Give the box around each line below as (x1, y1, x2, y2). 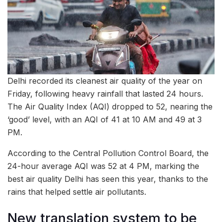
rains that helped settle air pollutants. (7, 186, 146, 197)
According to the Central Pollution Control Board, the (7, 148, 209, 158)
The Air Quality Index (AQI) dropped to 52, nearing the (7, 101, 213, 111)
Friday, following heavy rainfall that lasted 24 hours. (7, 88, 203, 99)
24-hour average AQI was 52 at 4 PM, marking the (7, 161, 199, 171)
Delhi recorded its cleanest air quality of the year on (7, 75, 202, 86)
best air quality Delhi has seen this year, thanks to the (7, 173, 208, 184)
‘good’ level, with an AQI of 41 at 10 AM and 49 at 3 (7, 114, 202, 124)
